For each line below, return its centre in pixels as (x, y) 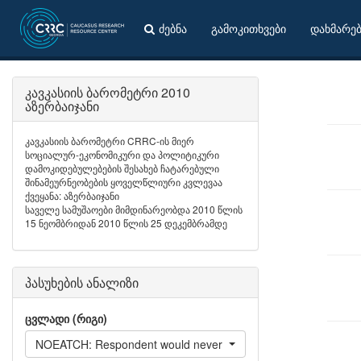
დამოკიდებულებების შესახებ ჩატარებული (122, 168)
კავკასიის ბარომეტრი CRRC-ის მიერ (110, 141)
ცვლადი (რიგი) (66, 318)
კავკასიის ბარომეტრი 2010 (108, 92)
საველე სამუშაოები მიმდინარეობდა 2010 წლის (134, 209)
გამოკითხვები (249, 28)
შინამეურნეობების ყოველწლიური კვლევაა (124, 182)
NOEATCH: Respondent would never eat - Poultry (162, 344)
